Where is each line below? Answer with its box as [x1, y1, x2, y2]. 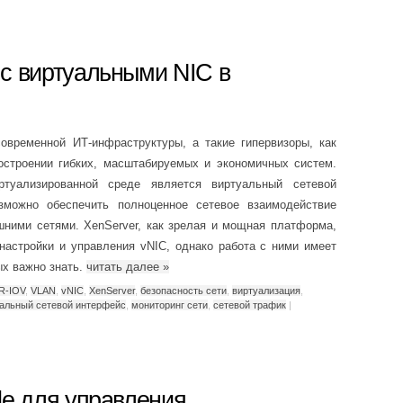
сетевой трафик [213, 299, 286, 310]
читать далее [86, 260, 163, 273]
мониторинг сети [131, 299, 208, 310]
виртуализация [232, 284, 300, 296]
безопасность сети [140, 284, 227, 296]
